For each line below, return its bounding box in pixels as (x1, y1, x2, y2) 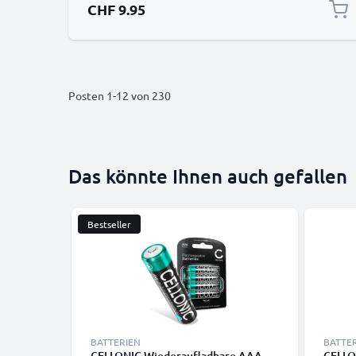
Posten (68, 88, 106, 103)
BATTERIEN (91, 335, 141, 348)
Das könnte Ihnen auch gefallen (68, 164, 347, 188)
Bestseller (87, 218, 131, 230)
